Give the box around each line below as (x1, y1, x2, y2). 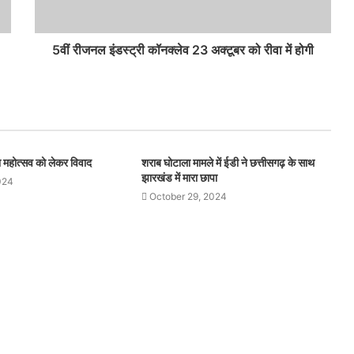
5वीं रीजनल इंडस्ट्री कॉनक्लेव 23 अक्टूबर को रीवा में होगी (52, 42, 314, 58)
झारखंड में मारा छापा (141, 171, 217, 184)
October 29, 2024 (149, 190, 227, 202)
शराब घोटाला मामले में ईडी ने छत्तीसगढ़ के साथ (141, 156, 314, 169)
